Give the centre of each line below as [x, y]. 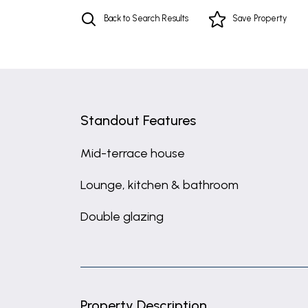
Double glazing [122, 217]
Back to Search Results [146, 18]
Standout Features [138, 120]
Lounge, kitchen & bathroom [159, 185]
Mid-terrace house [133, 153]
